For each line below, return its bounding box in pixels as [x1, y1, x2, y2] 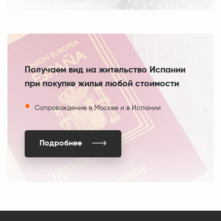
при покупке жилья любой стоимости [25, 79, 179, 88]
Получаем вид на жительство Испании [25, 65, 185, 74]
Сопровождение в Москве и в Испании [35, 104, 161, 111]
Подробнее [39, 139, 82, 147]
